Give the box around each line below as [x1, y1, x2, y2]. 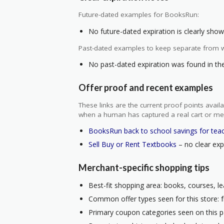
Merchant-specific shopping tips [78, 161, 209, 173]
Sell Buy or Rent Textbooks [88, 139, 176, 149]
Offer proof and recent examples [78, 81, 213, 93]
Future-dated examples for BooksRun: [78, 10, 199, 19]
